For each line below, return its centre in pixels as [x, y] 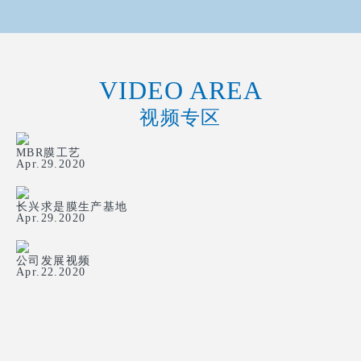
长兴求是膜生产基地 [72, 207]
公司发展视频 [54, 261]
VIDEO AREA [180, 90]
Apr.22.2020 [51, 272]
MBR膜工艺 [49, 153]
